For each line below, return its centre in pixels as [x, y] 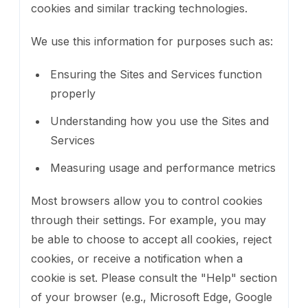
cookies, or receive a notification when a [137, 258]
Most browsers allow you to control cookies [147, 200]
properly [73, 93]
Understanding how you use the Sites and [159, 121]
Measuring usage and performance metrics [163, 167]
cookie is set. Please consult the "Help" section [154, 277]
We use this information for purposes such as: [152, 41]
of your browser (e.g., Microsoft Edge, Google [152, 297]
